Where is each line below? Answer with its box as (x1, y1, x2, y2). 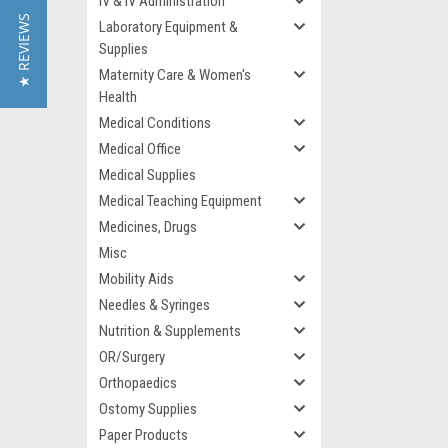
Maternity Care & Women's (99, 66, 251, 84)
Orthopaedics (99, 374, 177, 392)
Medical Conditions (99, 114, 211, 132)
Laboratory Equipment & (99, 18, 238, 36)
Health (99, 88, 137, 106)
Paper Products (99, 426, 188, 444)
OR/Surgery (99, 348, 165, 366)
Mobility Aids (99, 270, 174, 288)
